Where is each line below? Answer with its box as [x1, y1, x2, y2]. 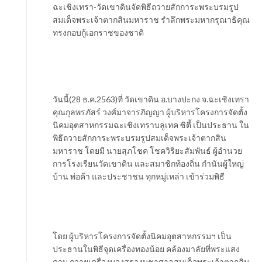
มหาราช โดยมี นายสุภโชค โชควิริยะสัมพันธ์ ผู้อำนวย [53, 146, 242, 156]
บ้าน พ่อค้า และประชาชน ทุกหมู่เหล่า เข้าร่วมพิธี [53, 171, 225, 181]
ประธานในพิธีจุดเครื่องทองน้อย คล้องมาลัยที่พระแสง [53, 244, 240, 254]
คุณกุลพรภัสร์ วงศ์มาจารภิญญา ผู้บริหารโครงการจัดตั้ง [53, 107, 247, 117]
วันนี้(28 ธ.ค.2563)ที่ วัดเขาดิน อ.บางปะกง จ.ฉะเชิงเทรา [53, 94, 249, 104]
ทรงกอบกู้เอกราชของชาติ [53, 27, 144, 37]
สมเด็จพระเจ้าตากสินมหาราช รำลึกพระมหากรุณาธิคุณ [53, 15, 250, 25]
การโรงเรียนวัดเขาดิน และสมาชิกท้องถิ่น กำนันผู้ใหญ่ [53, 158, 244, 168]
